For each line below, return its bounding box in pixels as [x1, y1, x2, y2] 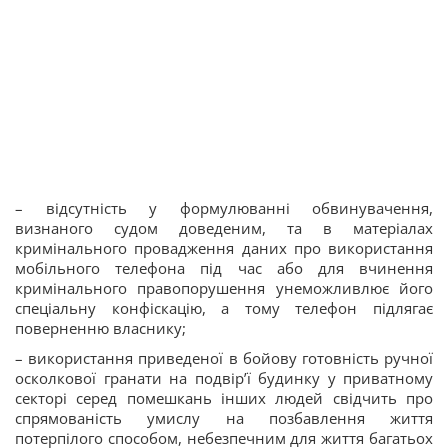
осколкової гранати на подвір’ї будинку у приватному [15, 367, 433, 388]
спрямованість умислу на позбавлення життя [15, 407, 433, 428]
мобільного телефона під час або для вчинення [15, 257, 433, 278]
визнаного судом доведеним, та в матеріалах [15, 217, 433, 238]
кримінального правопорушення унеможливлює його [15, 277, 433, 298]
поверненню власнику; [15, 317, 186, 338]
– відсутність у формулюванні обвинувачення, [15, 197, 433, 218]
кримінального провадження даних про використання [15, 237, 433, 258]
